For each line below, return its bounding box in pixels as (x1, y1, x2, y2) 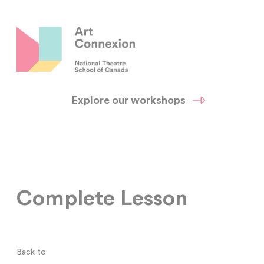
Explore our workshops (72, 95, 186, 106)
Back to (16, 248, 47, 257)
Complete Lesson (16, 188, 188, 210)
